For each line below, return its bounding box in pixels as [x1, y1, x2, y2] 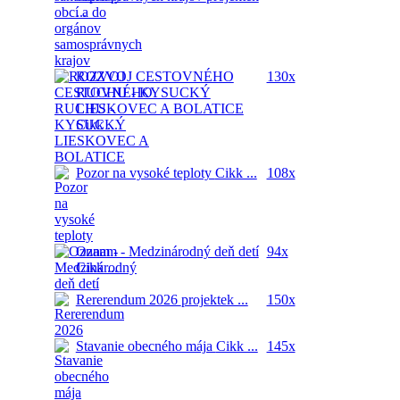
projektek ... [180, 292, 248, 307]
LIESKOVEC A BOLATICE [75, 101, 244, 116]
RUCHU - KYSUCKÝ [75, 85, 211, 100]
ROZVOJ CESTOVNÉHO [75, 69, 234, 84]
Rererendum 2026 [75, 292, 181, 307]
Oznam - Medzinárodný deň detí [75, 244, 259, 259]
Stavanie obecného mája [75, 338, 216, 354]
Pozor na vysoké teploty [75, 165, 215, 180]
